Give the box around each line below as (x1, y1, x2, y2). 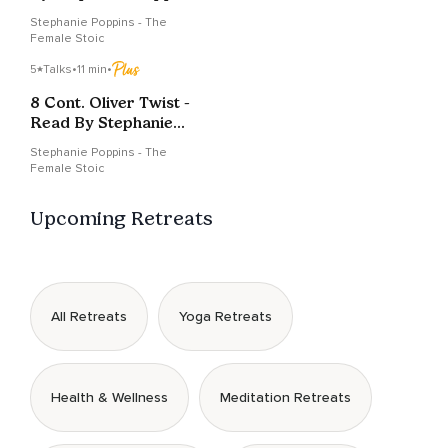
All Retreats (51, 308, 127, 326)
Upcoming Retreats (30, 206, 213, 231)
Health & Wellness (51, 389, 168, 407)
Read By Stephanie (30, 113, 173, 133)
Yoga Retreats (179, 308, 272, 326)
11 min (77, 61, 107, 77)
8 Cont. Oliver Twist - (30, 93, 190, 113)
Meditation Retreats (220, 389, 351, 407)
